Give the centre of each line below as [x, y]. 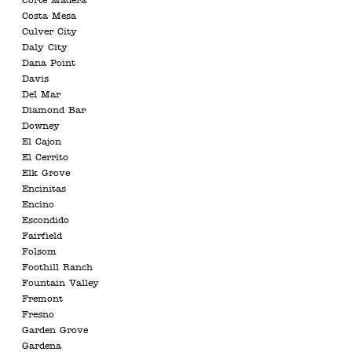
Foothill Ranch [57, 268]
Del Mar [41, 95]
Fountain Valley [60, 284]
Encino [38, 205]
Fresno [38, 315]
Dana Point [49, 64]
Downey [41, 126]
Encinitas [44, 189]
